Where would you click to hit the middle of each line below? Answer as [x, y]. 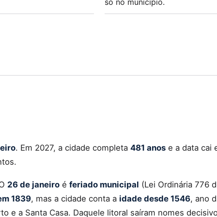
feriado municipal [104, 184]
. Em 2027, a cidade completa [73, 147]
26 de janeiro [33, 184]
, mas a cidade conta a [75, 198]
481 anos [148, 147]
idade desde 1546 [155, 198]
